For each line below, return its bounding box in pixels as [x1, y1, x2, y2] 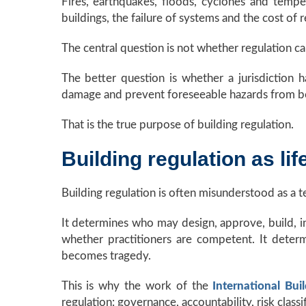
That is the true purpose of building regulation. [61, 119, 294, 131]
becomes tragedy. [61, 250, 151, 262]
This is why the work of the [61, 280, 213, 292]
